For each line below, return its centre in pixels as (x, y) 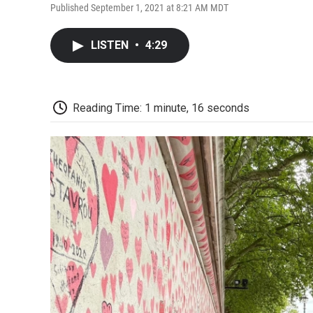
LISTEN (111, 45)
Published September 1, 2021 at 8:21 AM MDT (139, 7)
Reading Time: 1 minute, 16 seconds (161, 108)
